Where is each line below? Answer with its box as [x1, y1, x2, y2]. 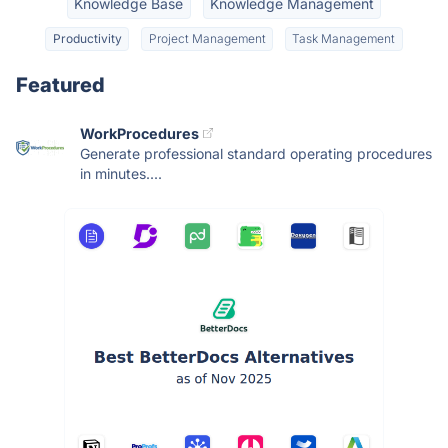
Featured [16, 72, 105, 97]
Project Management [148, 30, 266, 46]
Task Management [292, 30, 396, 46]
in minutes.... [80, 164, 162, 182]
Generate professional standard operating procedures [80, 144, 432, 162]
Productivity [52, 30, 122, 46]
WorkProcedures [80, 124, 199, 142]
